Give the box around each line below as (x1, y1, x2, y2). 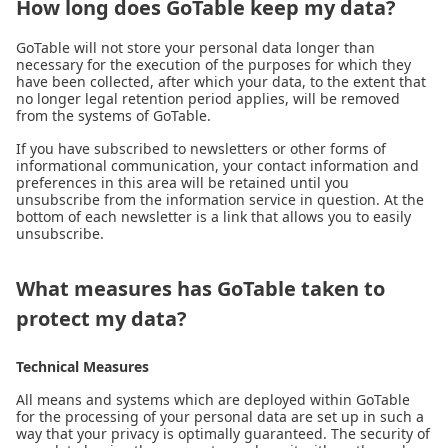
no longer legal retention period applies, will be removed (16, 89, 400, 108)
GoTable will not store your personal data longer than (16, 38, 375, 57)
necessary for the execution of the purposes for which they (16, 55, 411, 74)
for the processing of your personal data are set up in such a (16, 407, 424, 426)
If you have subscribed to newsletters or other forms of (16, 139, 386, 158)
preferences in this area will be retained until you (16, 173, 349, 192)
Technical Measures (16, 357, 149, 376)
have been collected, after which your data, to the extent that (16, 72, 426, 91)
